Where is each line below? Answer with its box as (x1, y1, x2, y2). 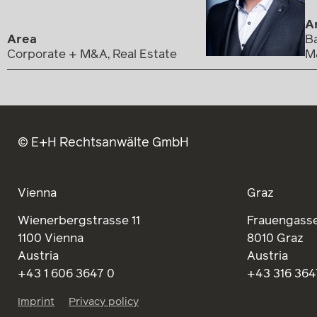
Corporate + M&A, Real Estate (7, 49, 177, 62)
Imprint (18, 296, 54, 308)
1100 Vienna (18, 232, 83, 245)
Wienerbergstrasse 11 (18, 214, 140, 227)
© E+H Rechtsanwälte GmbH (18, 137, 189, 150)
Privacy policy (69, 296, 139, 308)
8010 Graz (246, 232, 304, 245)
